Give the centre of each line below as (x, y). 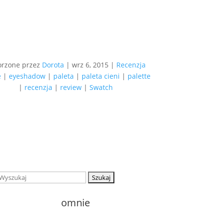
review (71, 88)
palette (139, 76)
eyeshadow (27, 76)
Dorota (53, 65)
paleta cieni (101, 76)
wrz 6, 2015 (90, 65)
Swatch (101, 88)
